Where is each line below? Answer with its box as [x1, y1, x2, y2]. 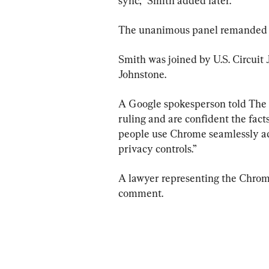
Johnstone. [118, 67, 166, 80]
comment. [118, 186, 163, 199]
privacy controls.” [118, 142, 197, 155]
